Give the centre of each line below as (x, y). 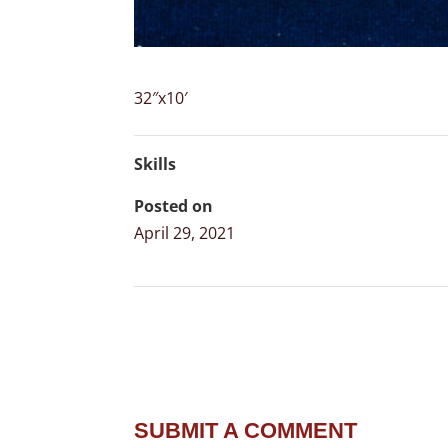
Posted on (174, 206)
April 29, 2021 (185, 233)
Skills (155, 164)
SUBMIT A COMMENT (246, 431)
